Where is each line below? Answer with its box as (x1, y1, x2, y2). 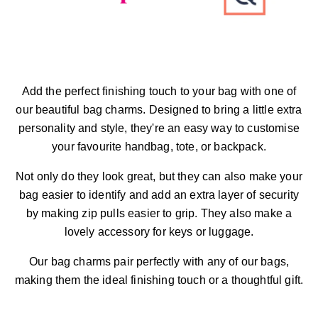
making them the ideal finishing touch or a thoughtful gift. (14, 273, 304, 286)
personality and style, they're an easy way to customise (18, 121, 300, 134)
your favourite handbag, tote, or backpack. (52, 140, 266, 153)
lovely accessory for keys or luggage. (64, 225, 254, 238)
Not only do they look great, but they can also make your (16, 170, 302, 182)
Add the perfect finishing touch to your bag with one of (21, 84, 297, 97)
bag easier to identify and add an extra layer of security (18, 188, 300, 201)
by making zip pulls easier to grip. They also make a (26, 207, 292, 219)
